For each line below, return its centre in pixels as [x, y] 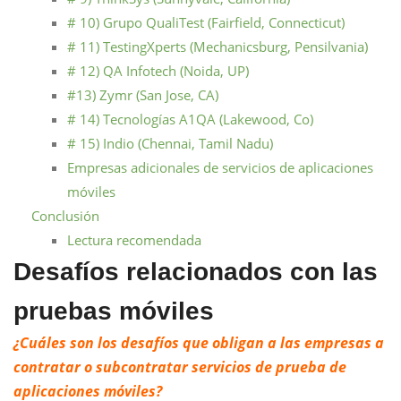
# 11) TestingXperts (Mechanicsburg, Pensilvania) [218, 46]
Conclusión [65, 215]
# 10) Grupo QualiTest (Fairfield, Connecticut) [206, 22]
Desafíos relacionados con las [196, 271]
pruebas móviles [114, 311]
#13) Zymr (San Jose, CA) [143, 94]
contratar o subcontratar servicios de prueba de [180, 367]
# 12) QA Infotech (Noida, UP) [158, 70]
